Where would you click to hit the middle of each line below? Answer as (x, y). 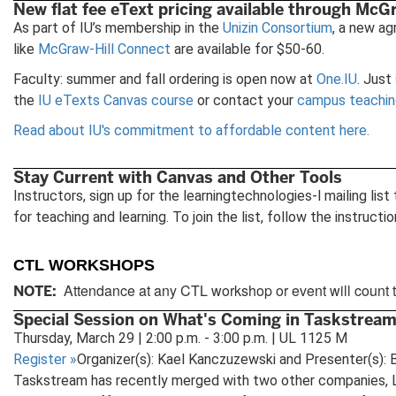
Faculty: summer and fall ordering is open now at (165, 79)
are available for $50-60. (247, 49)
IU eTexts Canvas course (116, 100)
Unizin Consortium (278, 27)
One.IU (337, 79)
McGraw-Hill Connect (104, 49)
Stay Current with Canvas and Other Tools (178, 177)
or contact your (245, 100)
